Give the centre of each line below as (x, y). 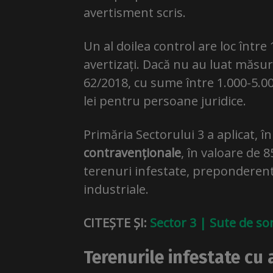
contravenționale (132, 153)
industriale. (116, 189)
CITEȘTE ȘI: (115, 223)
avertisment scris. (135, 12)
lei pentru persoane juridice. (165, 101)
